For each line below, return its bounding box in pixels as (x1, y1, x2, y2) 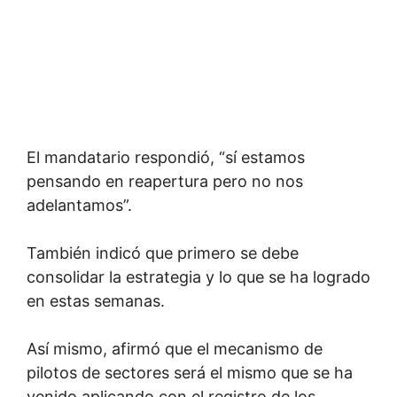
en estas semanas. (27, 292, 165, 310)
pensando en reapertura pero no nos (27, 172, 303, 191)
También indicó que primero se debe (27, 244, 299, 262)
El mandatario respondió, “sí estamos (27, 148, 305, 167)
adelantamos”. (27, 196, 132, 214)
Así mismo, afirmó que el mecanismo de (27, 339, 323, 358)
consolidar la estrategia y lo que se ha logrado (27, 268, 370, 286)
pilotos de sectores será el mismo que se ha (27, 363, 353, 382)
